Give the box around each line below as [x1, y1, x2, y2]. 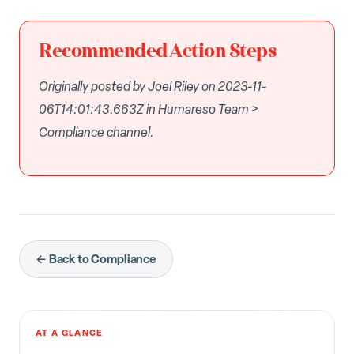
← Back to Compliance [36, 250, 156, 267]
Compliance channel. [39, 122, 154, 141]
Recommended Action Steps [39, 37, 277, 65]
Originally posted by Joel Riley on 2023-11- [39, 77, 267, 95]
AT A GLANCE [36, 326, 104, 338]
